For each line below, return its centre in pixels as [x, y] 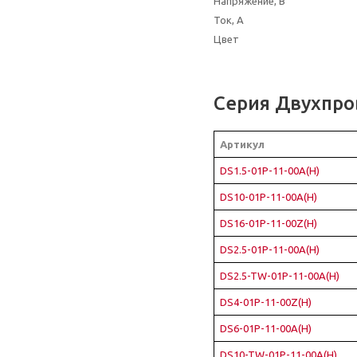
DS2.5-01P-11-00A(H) [270, 249]
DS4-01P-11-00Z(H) [266, 302]
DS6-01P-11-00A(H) [266, 328]
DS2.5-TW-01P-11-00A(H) [280, 276]
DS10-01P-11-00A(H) [269, 197]
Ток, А [229, 20]
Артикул [242, 144]
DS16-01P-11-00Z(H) [269, 223]
